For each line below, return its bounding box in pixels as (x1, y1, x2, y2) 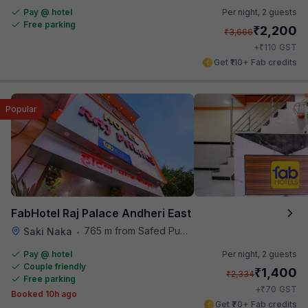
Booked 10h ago (11, 288, 77, 299)
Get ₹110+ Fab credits (214, 56, 297, 67)
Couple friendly (23, 261, 86, 272)
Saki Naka (23, 225, 72, 237)
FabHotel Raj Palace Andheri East (11, 206, 191, 220)
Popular (5, 103, 37, 114)
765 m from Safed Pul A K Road (84, 224, 180, 236)
